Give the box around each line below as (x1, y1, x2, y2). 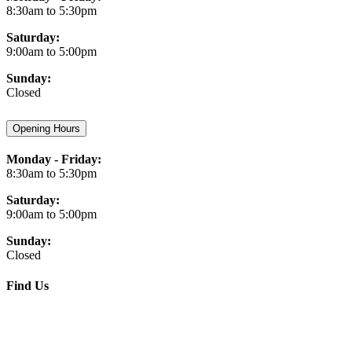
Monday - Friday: (6, 152, 101, 166)
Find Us (6, 279, 49, 293)
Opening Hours (13, 123, 80, 135)
